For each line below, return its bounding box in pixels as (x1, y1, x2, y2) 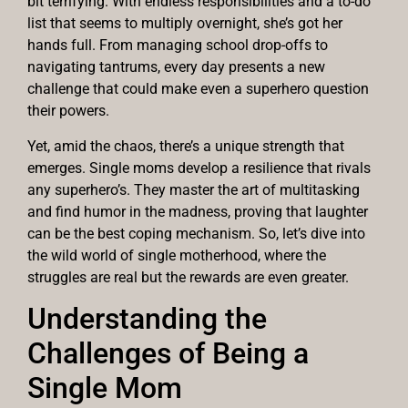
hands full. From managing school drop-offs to (27, 36, 328, 55)
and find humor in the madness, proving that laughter (27, 202, 368, 220)
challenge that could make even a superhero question (27, 80, 369, 98)
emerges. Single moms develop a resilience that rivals (27, 158, 371, 177)
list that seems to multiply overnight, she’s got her (27, 15, 342, 33)
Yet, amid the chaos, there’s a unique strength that (27, 137, 344, 155)
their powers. (27, 102, 109, 120)
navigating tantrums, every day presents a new (27, 58, 325, 76)
